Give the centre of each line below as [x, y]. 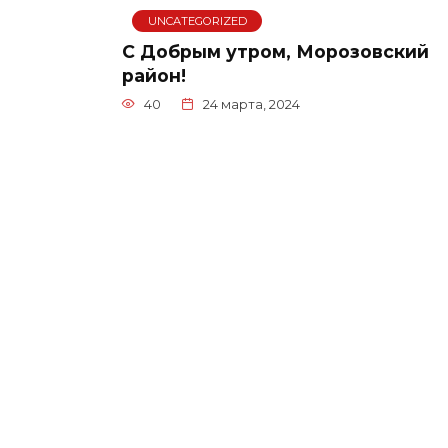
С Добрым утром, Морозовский [275, 51]
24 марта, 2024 [251, 104]
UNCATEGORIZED [197, 20]
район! [154, 75]
